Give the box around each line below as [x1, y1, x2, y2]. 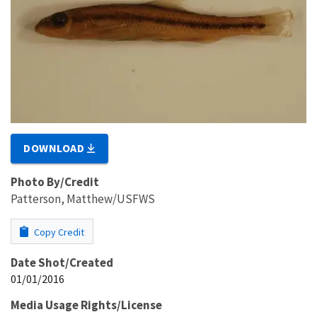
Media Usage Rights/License [11, 296, 162, 313]
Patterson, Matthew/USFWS [11, 190, 155, 207]
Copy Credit [32, 225, 84, 238]
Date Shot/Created [11, 254, 113, 270]
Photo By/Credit [11, 173, 99, 190]
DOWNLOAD [23, 140, 88, 155]
